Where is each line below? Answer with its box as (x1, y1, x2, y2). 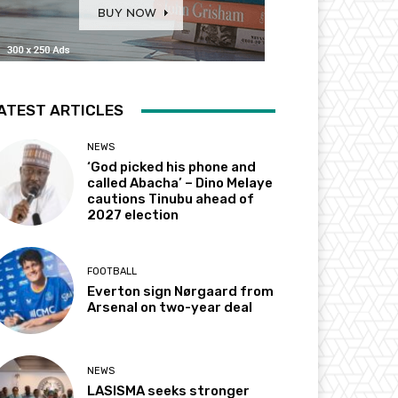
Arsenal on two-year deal (87, 298, 253, 315)
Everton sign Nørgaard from (87, 283, 275, 299)
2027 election (87, 207, 179, 224)
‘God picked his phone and (87, 159, 257, 176)
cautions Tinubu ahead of (87, 191, 255, 208)
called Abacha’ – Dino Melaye (87, 175, 274, 192)
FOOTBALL (87, 265, 138, 277)
